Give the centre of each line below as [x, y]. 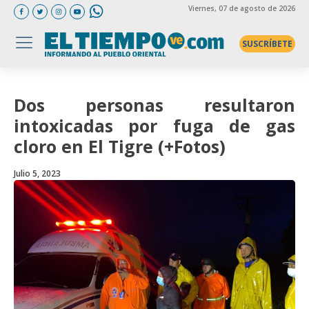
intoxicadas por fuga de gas [154, 126]
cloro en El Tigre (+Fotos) [120, 146]
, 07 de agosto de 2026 [255, 8]
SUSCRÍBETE [267, 43]
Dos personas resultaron [154, 105]
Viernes [201, 8]
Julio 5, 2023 [37, 173]
